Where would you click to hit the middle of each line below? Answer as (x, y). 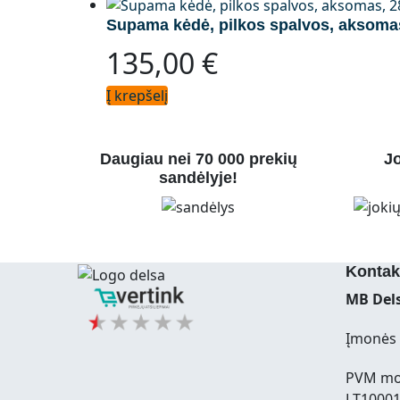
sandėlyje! (198, 178)
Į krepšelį (137, 96)
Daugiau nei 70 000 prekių (198, 159)
